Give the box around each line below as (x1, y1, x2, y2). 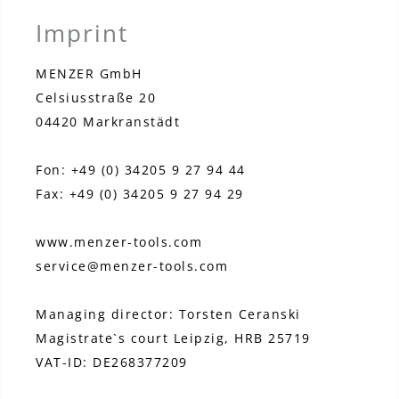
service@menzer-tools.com (36, 257, 228, 274)
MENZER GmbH (36, 65, 142, 82)
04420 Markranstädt (36, 113, 180, 130)
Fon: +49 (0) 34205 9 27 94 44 (36, 161, 246, 178)
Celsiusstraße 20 (36, 89, 156, 106)
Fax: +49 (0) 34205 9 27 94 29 (36, 185, 244, 202)
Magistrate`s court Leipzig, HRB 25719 (36, 330, 311, 346)
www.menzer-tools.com (36, 233, 202, 250)
